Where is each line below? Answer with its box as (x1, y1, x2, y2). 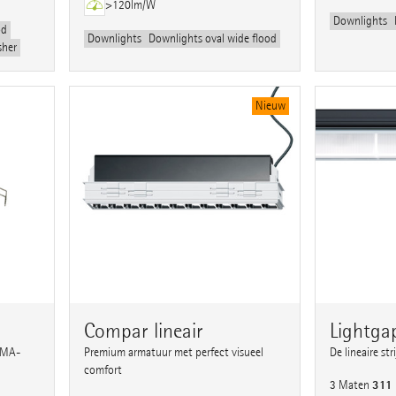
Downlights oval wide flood (148, 31, 278, 47)
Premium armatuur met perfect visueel (84, 344, 264, 360)
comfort (84, 362, 123, 377)
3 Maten (329, 377, 372, 392)
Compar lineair (84, 317, 204, 343)
